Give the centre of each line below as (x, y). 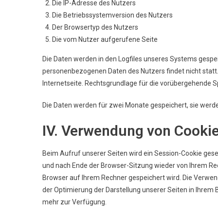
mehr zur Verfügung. (74, 202)
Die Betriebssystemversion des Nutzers (112, 15)
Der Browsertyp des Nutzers (95, 27)
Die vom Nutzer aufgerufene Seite (105, 39)
